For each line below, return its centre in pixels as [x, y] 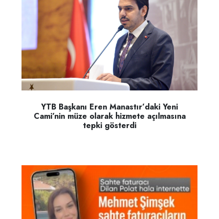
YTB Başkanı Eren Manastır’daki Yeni [109, 107]
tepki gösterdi [109, 125]
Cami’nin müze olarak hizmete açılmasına [109, 116]
